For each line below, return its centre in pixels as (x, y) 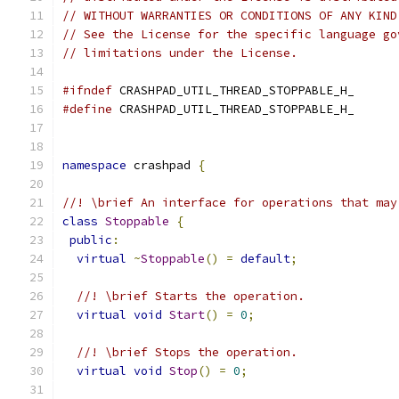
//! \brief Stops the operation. (187, 352)
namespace (94, 165)
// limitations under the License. (180, 53)
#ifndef (87, 90)
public (91, 240)
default (265, 259)
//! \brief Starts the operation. (191, 296)
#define (87, 109)
